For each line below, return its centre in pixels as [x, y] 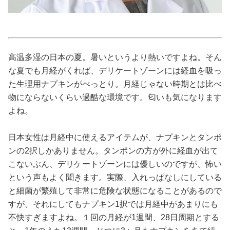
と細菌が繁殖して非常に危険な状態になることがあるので [115, 191]
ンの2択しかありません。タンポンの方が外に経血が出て [113, 151]
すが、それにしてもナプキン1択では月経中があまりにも [113, 204]
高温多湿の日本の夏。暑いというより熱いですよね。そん [115, 57]
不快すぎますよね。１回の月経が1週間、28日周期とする [114, 217]
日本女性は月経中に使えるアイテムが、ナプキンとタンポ [115, 137]
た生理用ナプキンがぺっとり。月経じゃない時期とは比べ [115, 84]
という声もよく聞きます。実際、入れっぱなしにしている [115, 177]
